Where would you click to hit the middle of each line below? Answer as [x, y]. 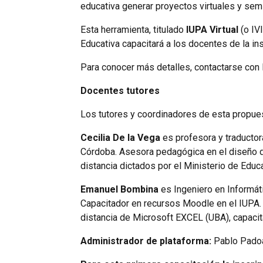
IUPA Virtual [212, 29]
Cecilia [95, 137]
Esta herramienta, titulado [133, 29]
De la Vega [135, 137]
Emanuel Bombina [119, 189]
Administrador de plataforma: [147, 241]
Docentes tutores [120, 90]
